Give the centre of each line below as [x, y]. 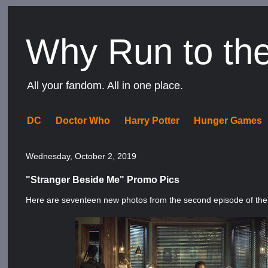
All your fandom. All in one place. [105, 86]
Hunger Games [228, 121]
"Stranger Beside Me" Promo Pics [103, 179]
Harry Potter [152, 121]
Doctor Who [83, 121]
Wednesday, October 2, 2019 [81, 156]
